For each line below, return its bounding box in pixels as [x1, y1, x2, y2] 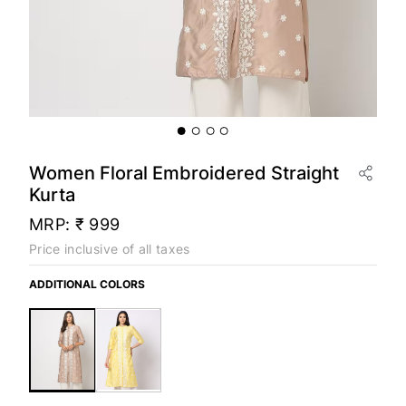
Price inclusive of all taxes [29, 241, 190, 257]
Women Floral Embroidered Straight [29, 162, 339, 185]
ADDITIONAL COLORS [29, 277, 145, 292]
